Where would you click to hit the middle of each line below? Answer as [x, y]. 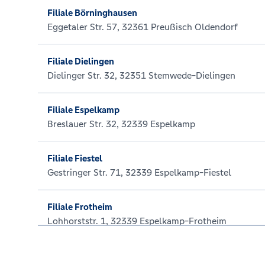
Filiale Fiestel [75, 158]
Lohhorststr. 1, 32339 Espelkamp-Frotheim [137, 221]
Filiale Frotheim [80, 207]
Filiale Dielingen [81, 61]
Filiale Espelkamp [83, 110]
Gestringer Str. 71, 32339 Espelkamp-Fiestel [139, 172]
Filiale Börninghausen [92, 13]
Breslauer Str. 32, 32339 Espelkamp [121, 124]
